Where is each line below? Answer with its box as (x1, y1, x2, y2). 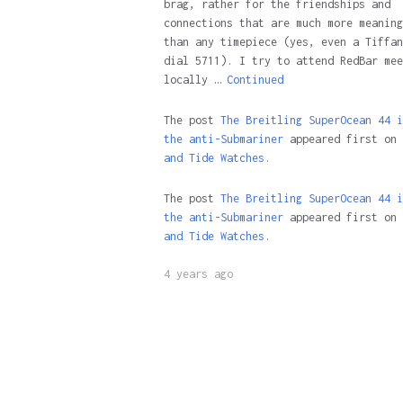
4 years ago (163, 267, 233, 281)
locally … (163, 73, 227, 86)
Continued (226, 73, 283, 86)
